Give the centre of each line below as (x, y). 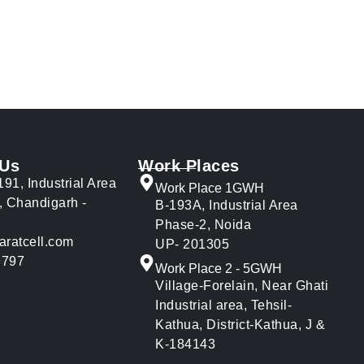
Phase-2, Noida (203, 225)
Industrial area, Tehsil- (223, 305)
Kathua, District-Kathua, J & (240, 325)
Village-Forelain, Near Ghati (242, 286)
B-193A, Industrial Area (227, 206)
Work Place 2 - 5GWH (219, 269)
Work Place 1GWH (210, 188)
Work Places (189, 166)
